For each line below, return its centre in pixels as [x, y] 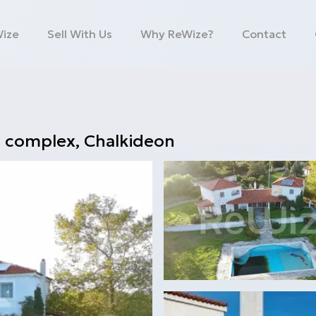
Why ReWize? [177, 34]
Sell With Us [80, 34]
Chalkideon [129, 141]
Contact [265, 34]
